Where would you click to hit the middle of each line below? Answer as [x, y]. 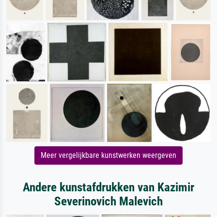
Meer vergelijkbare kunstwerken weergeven [108, 155]
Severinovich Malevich [108, 201]
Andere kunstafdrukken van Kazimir [108, 187]
